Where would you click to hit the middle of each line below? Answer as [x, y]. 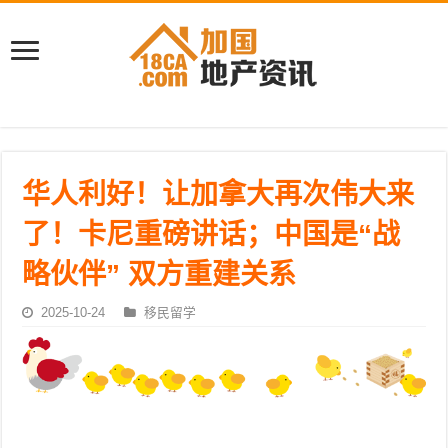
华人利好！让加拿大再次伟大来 [218, 194]
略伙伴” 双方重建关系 [159, 274]
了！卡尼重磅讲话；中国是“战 [211, 234]
